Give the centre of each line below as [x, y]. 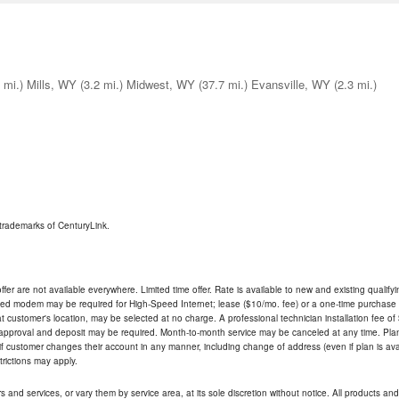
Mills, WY [52, 85]
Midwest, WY [161, 85]
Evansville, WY [291, 85]
